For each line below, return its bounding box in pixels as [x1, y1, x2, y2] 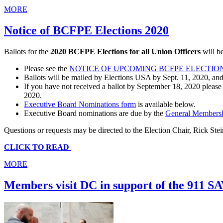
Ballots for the [4, 47, 50, 56]
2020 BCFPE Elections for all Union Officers [50, 47, 201, 56]
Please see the [24, 64, 69, 73]
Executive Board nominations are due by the [24, 109, 165, 117]
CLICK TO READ [4, 142, 71, 151]
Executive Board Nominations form [24, 100, 136, 109]
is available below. [136, 100, 196, 109]
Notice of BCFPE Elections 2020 [4, 23, 169, 37]
